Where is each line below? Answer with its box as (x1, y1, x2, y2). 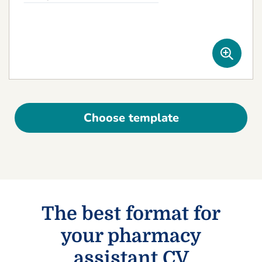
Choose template (83, 110, 179, 126)
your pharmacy (61, 225, 201, 247)
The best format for (42, 203, 220, 225)
